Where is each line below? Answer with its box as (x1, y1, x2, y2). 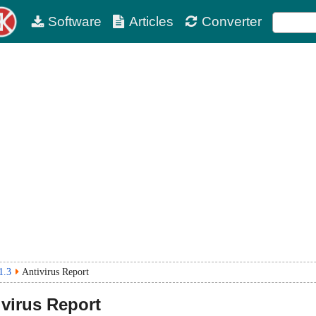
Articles (129, 14, 174, 29)
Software (47, 14, 102, 29)
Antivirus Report (22, 267, 89, 277)
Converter (201, 14, 262, 29)
